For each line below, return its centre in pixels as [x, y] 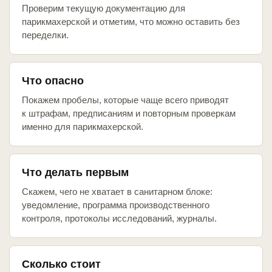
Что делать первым [75, 173]
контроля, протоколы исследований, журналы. [119, 219]
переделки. [45, 35]
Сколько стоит [61, 264]
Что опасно [53, 81]
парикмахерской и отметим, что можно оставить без [131, 22]
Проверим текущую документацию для [104, 8]
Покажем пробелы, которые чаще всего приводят [125, 100]
